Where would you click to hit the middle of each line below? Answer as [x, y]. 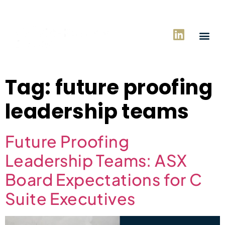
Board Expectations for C [104, 179]
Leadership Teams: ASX [96, 160]
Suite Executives [70, 198]
